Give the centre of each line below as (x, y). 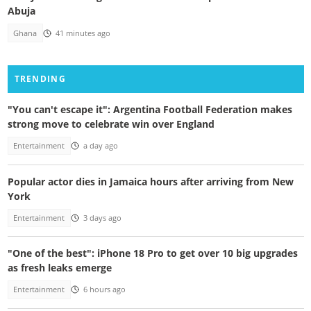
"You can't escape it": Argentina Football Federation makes (150, 110)
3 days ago (102, 218)
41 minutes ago (83, 33)
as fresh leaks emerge (59, 268)
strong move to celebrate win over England (111, 124)
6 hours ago (104, 290)
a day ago (100, 146)
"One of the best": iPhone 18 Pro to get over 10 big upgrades (152, 253)
